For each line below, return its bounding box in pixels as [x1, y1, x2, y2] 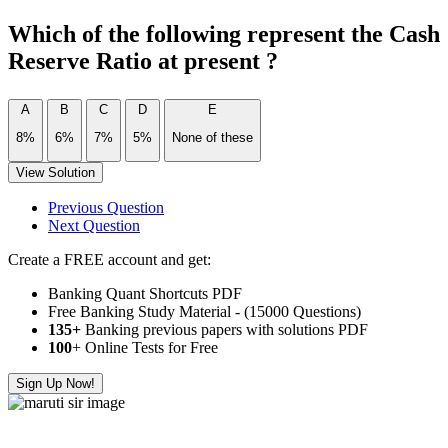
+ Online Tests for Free [72, 338, 218, 356]
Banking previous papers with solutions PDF [81, 320, 368, 338]
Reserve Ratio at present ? [8, 48, 278, 74]
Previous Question [48, 198, 164, 216]
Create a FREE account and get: [8, 250, 211, 268]
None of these [172, 130, 253, 146]
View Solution [16, 164, 95, 180]
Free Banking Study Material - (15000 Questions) [48, 302, 361, 320]
